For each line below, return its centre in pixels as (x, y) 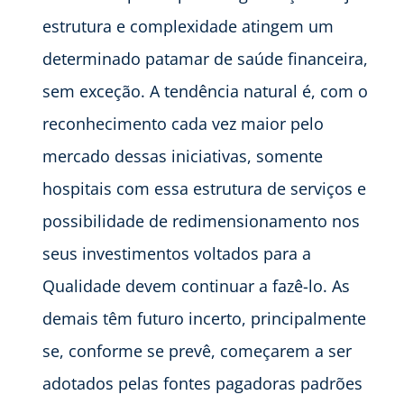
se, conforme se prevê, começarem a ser (197, 350)
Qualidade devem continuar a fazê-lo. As (196, 285)
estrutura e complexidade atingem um (188, 26)
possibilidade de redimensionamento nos (201, 220)
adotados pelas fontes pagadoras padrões (202, 383)
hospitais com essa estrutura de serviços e (204, 188)
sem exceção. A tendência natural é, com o (205, 91)
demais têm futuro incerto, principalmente (204, 318)
